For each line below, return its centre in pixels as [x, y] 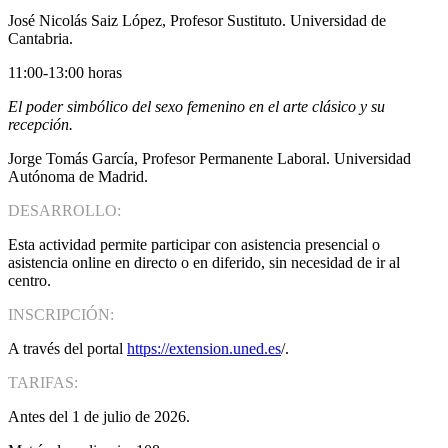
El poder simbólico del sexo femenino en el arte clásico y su [196, 107]
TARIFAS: [43, 383]
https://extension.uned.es [204, 349]
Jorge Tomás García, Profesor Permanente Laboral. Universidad [209, 159]
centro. [29, 281]
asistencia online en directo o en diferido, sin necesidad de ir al [204, 263]
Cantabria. [40, 39]
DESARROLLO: [64, 211]
